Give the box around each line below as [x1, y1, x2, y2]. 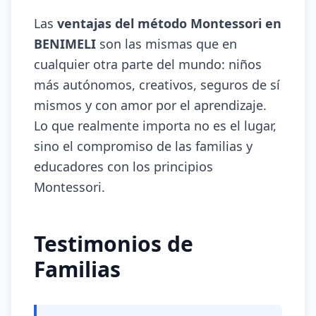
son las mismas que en [96, 35, 237, 52]
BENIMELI [34, 35, 96, 52]
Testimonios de [34, 229, 193, 258]
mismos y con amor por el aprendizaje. [34, 97, 267, 114]
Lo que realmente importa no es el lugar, [34, 117, 276, 134]
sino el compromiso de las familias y [34, 138, 253, 154]
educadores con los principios [34, 158, 213, 175]
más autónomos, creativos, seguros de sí [34, 76, 280, 93]
